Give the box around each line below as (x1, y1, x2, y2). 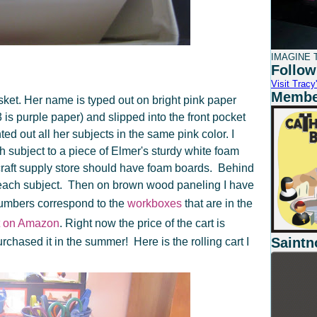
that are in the (185, 197, 253, 209)
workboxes (127, 197, 185, 209)
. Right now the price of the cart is (59, 217, 225, 229)
